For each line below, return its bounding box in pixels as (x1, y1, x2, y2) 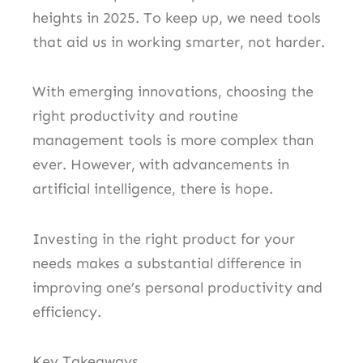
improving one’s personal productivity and (32, 278, 322, 297)
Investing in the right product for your (32, 229, 295, 248)
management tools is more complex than (32, 131, 314, 150)
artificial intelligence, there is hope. (32, 180, 273, 199)
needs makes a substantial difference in (32, 254, 301, 272)
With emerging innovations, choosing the (32, 83, 314, 101)
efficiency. (32, 302, 101, 321)
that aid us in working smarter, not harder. (32, 32, 325, 51)
